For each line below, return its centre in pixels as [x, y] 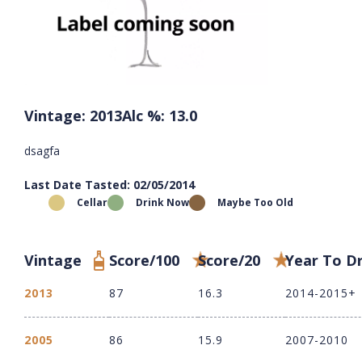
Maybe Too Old [255, 203]
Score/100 [144, 261]
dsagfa [42, 151]
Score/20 [229, 261]
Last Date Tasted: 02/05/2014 [109, 185]
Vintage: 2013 [73, 116]
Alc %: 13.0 [160, 116]
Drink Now [162, 203]
